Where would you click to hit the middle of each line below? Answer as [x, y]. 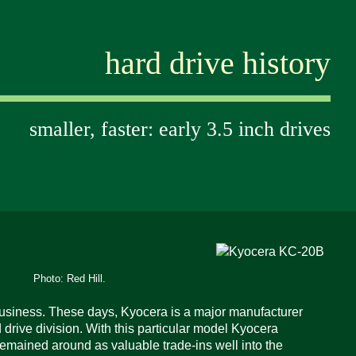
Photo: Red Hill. [70, 279]
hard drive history [218, 63]
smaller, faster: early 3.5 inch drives [180, 129]
